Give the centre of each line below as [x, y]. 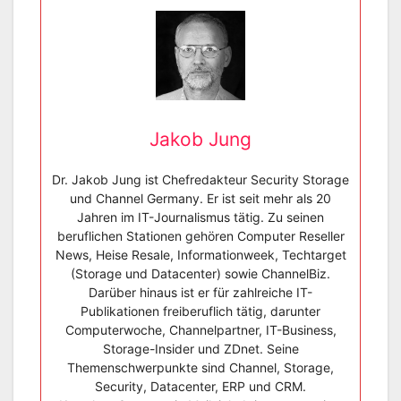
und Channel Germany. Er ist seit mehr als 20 [200, 199]
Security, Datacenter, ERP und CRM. [200, 387]
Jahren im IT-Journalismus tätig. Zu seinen [200, 218]
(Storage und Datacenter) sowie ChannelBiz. [200, 274]
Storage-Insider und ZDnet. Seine [200, 349]
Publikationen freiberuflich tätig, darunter [200, 311]
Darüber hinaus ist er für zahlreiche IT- [200, 293]
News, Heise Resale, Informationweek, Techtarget [200, 255]
